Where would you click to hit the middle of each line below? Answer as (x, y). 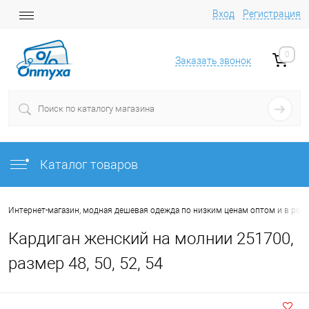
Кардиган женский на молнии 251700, (151, 239)
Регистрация (272, 14)
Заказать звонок (213, 61)
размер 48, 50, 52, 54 (86, 263)
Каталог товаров (88, 165)
